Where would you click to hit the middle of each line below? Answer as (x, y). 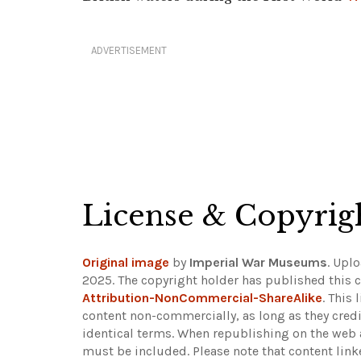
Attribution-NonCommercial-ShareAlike (202, 298)
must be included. (137, 351)
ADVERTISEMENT (129, 51)
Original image (126, 263)
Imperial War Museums (258, 263)
